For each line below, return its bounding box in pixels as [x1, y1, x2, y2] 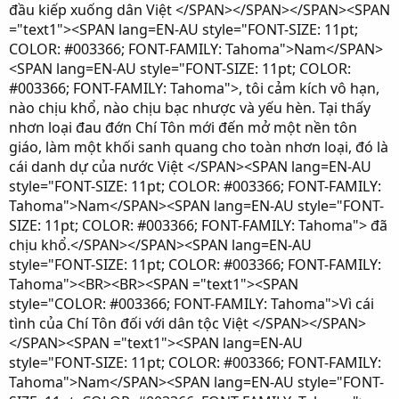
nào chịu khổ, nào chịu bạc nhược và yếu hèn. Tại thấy [9, 98, 370, 118]
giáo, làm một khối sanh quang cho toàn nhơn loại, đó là [9, 137, 388, 157]
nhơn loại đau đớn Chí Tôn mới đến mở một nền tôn [9, 118, 357, 137]
